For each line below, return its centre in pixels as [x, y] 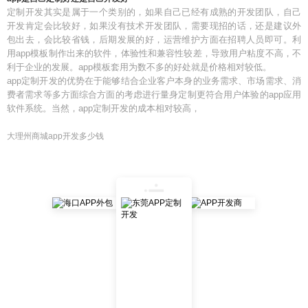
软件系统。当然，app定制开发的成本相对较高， [103, 108]
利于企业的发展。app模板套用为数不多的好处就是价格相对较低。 [139, 67]
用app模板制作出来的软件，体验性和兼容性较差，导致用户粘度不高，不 [154, 53]
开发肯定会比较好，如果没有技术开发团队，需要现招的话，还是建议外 [154, 26]
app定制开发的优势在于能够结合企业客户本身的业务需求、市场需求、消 [154, 81]
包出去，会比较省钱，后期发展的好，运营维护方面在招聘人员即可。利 [154, 40]
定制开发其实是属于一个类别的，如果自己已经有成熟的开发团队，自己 [154, 12]
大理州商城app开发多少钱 [55, 136]
